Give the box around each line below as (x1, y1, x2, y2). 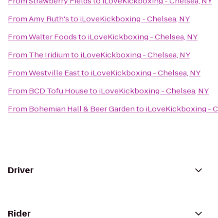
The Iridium (29, 50, 70, 60)
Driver (8, 164, 34, 176)
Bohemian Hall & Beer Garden (29, 104, 135, 114)
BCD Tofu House (29, 86, 88, 96)
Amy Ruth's (29, 14, 69, 24)
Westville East (29, 68, 80, 78)
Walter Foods (29, 32, 77, 42)
